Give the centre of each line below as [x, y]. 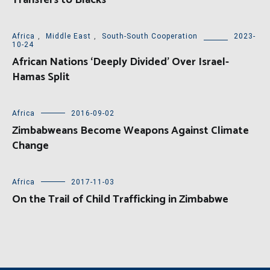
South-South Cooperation [150, 36]
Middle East [68, 36]
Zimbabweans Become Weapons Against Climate [130, 131]
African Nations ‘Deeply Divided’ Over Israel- [121, 62]
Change [30, 146]
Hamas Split [41, 77]
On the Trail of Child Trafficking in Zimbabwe [120, 200]
